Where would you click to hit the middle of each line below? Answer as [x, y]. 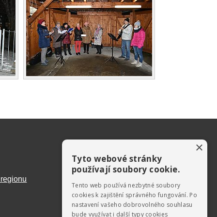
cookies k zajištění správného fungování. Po [134, 195]
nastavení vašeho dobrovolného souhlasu [132, 205]
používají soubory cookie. [126, 169]
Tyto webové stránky [117, 159]
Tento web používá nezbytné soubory [126, 185]
